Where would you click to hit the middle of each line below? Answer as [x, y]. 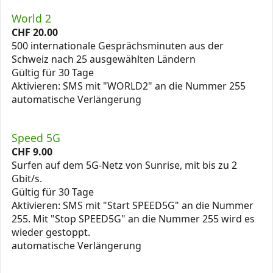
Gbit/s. [27, 178]
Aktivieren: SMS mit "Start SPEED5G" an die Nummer [133, 205]
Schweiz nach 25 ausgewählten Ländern [104, 59]
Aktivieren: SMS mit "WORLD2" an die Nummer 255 [129, 86]
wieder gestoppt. [51, 232]
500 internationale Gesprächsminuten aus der [118, 45]
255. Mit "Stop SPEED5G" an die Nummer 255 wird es [133, 218]
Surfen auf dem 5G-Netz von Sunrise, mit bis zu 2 [124, 165]
